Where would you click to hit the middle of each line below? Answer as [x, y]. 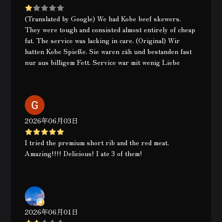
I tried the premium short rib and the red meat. [97, 142]
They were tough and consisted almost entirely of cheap [110, 29]
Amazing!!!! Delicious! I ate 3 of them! [84, 153]
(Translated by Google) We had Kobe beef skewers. [103, 18]
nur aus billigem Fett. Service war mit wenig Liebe [103, 62]
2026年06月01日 [52, 212]
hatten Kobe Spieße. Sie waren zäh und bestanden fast [109, 51]
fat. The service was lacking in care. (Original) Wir [103, 40]
